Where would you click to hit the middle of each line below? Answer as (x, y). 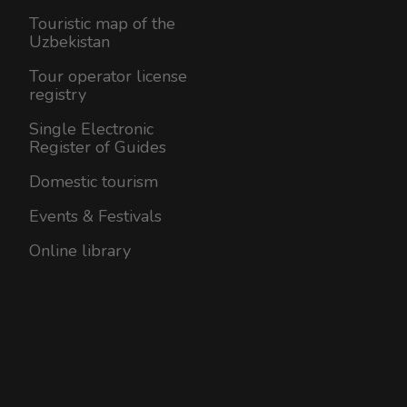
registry (58, 94)
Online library (80, 250)
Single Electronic (91, 129)
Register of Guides (98, 147)
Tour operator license (108, 76)
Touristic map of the (102, 23)
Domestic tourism (94, 181)
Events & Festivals (95, 216)
